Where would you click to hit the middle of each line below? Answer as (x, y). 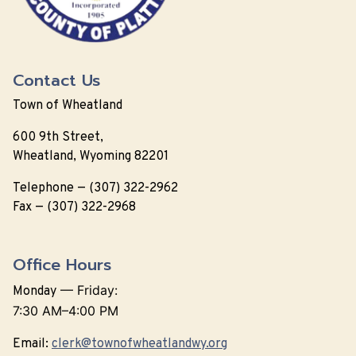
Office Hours (62, 265)
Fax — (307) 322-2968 (74, 208)
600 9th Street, (58, 138)
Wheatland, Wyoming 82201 (91, 157)
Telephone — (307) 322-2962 (95, 189)
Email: (32, 344)
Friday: (97, 290)
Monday (35, 292)
